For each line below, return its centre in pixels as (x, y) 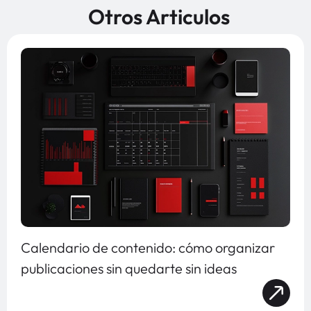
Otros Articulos (159, 16)
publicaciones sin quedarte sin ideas (129, 269)
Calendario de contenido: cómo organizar (148, 248)
